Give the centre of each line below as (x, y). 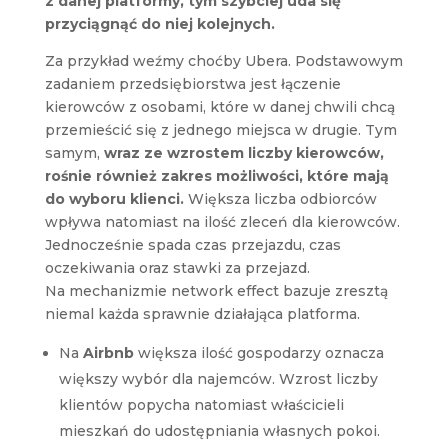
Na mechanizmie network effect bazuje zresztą (216, 290)
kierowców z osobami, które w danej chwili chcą (219, 106)
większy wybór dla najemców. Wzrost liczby (218, 378)
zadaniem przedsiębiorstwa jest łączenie (192, 83)
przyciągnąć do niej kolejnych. (159, 23)
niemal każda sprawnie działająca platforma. (202, 313)
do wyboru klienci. (114, 198)
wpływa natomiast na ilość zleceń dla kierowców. (222, 221)
